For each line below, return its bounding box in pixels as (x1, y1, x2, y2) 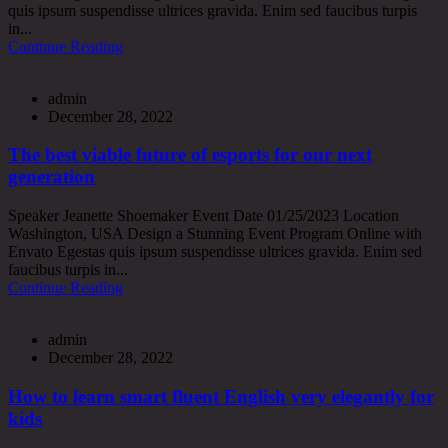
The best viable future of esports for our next (8, 144, 372, 166)
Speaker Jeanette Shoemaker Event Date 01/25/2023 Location (8, 207, 399, 225)
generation (8, 166, 95, 188)
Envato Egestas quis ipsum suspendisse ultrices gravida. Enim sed (8, 243, 422, 261)
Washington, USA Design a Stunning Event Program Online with (8, 225, 422, 243)
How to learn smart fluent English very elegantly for (8, 385, 434, 407)
